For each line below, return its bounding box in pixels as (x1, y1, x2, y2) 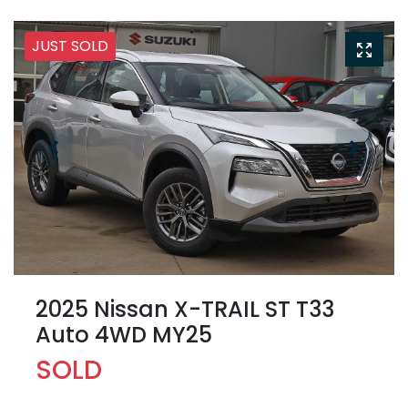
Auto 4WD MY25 (36, 319, 212, 350)
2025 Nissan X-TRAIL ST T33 (36, 293, 334, 324)
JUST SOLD (32, 36, 108, 57)
